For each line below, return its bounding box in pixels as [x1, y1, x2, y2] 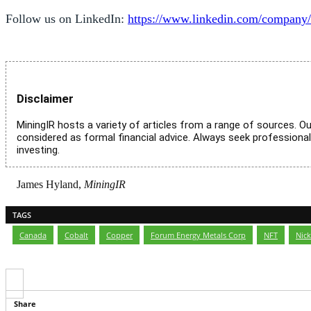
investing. [17, 143, 60, 156]
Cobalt [65, 229, 88, 240]
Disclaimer [17, 92, 74, 106]
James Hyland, [17, 178, 84, 191]
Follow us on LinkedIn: [6, 12, 128, 26]
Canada [19, 229, 47, 240]
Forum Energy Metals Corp [151, 229, 246, 240]
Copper [106, 229, 133, 240]
